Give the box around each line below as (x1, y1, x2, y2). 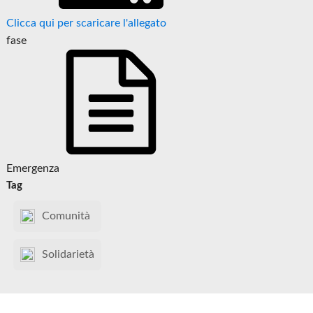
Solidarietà (42, 249, 95, 261)
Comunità (42, 210, 91, 222)
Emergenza (6, 163, 60, 175)
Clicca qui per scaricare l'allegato (6, 17, 167, 29)
